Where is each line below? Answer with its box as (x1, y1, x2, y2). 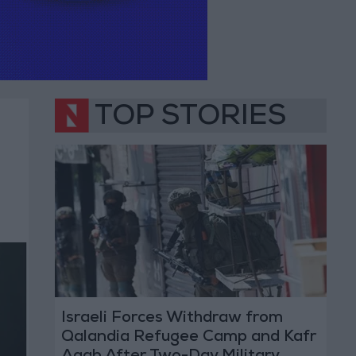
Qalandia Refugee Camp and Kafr (60, 330, 316, 346)
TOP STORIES (95, 104, 286, 133)
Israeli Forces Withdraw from (60, 311, 283, 327)
